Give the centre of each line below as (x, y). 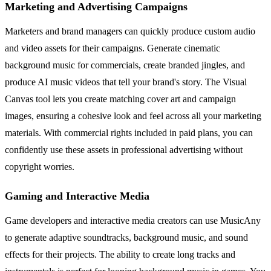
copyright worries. (40, 167)
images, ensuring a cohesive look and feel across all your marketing (133, 116)
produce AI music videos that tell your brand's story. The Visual (126, 82)
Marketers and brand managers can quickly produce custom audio (130, 31)
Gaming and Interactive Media (77, 196)
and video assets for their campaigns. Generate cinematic (113, 48)
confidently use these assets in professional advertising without (124, 150)
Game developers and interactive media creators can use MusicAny (133, 221)
